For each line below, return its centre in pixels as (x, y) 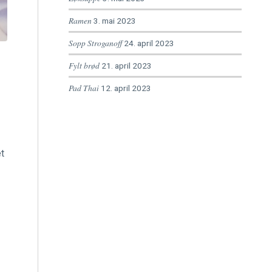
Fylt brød (84, 65)
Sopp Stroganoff (96, 43)
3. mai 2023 (115, 21)
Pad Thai (84, 88)
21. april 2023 (127, 66)
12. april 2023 (126, 88)
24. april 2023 (149, 43)
